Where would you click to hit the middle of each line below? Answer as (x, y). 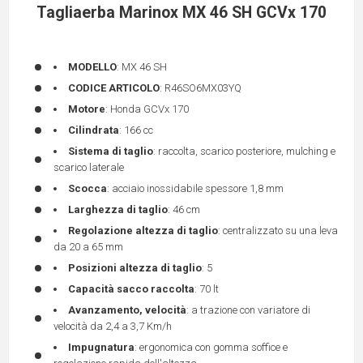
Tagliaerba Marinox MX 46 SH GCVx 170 (181, 13)
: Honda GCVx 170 (147, 109)
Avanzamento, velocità (127, 310)
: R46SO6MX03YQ (201, 88)
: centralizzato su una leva (278, 231)
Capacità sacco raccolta (131, 289)
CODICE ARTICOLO (114, 88)
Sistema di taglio (111, 152)
